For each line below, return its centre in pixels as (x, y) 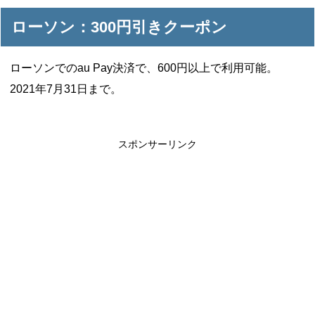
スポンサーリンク (157, 144)
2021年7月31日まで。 (66, 89)
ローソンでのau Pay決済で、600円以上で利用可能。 (144, 67)
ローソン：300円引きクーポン (120, 27)
